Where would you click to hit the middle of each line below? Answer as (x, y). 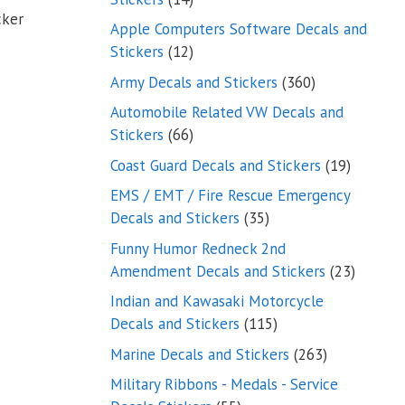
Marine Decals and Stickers (200, 354)
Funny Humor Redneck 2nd (198, 248)
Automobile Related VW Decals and (227, 112)
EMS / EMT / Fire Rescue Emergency (230, 195)
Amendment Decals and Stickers (218, 271)
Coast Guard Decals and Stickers (216, 165)
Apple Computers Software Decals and (239, 29)
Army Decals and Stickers (194, 82)
